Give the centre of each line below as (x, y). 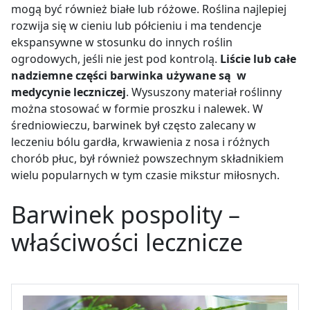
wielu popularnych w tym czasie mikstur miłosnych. (145, 175)
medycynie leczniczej (69, 92)
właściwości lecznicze (127, 243)
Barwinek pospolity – (126, 215)
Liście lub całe (257, 59)
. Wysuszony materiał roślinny (204, 92)
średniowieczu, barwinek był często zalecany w (134, 126)
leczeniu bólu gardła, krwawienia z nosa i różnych (140, 142)
